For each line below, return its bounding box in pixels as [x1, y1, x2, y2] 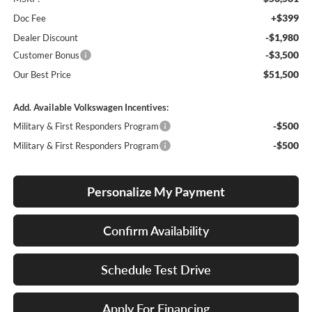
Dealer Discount [13, 32, 78, 44]
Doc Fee [13, 13, 46, 24]
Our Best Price [13, 69, 71, 81]
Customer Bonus [13, 49, 79, 61]
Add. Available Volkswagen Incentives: [13, 102, 169, 114]
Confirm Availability [103, 223, 209, 239]
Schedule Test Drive [101, 262, 211, 278]
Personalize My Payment [87, 184, 225, 200]
